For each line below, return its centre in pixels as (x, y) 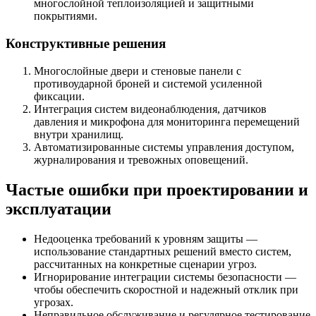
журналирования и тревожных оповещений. (141, 159)
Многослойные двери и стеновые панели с (138, 71)
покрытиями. (66, 16)
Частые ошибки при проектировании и (157, 189)
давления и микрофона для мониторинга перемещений (167, 121)
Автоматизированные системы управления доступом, (164, 147)
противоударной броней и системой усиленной (148, 83)
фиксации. (59, 96)
